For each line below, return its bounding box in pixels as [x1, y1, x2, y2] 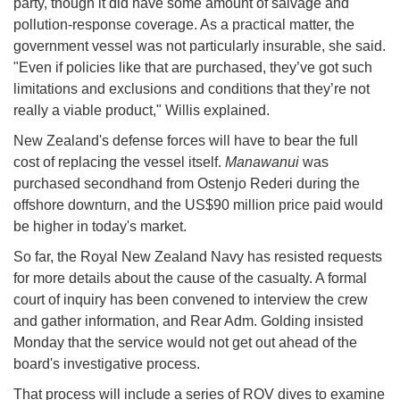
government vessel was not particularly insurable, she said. [13, 38, 386, 54]
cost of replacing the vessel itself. [13, 154, 225, 171]
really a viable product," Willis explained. [13, 103, 273, 119]
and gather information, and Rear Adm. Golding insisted [13, 313, 363, 329]
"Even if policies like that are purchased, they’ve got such [13, 60, 372, 76]
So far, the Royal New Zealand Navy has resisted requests [13, 249, 382, 265]
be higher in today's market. [13, 219, 190, 235]
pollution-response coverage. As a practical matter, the [13, 17, 354, 33]
